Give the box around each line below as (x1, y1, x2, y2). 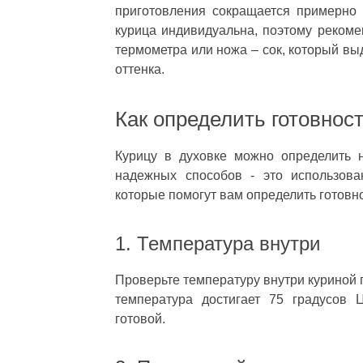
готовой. (115, 312, 165, 327)
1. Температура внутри (115, 233, 320, 255)
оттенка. (115, 62, 164, 77)
